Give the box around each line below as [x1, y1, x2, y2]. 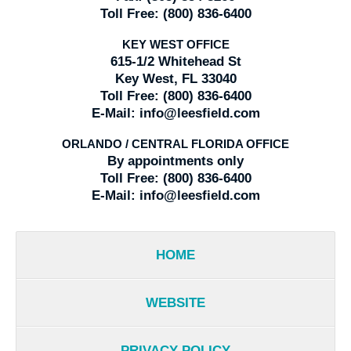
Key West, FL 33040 [114, 71, 237, 87]
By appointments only [107, 154, 244, 169]
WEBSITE [146, 295, 205, 311]
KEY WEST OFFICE [121, 38, 230, 52]
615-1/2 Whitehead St [110, 54, 241, 70]
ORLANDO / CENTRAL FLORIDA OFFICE [62, 138, 289, 151]
